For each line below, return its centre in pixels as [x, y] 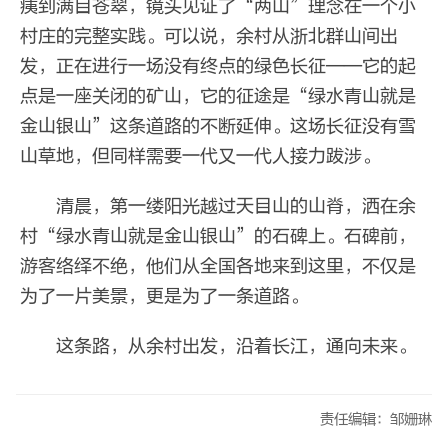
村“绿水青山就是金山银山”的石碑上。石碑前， [218, 236]
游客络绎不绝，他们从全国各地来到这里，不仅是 [218, 266]
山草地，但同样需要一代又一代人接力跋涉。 [200, 156]
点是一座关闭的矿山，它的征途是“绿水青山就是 [218, 96]
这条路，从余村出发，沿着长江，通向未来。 [218, 346]
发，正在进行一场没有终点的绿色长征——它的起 [218, 66]
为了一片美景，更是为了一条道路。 [164, 296]
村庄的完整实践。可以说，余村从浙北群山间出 [209, 36]
